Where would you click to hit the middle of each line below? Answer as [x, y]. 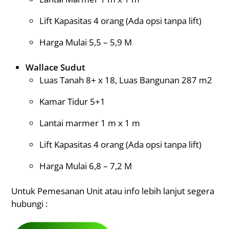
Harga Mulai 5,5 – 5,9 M [85, 42]
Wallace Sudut [55, 67]
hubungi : [30, 203]
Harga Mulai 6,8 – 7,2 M [85, 166]
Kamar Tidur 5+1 [72, 101]
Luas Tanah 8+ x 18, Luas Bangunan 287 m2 [125, 80]
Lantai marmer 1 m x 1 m [89, 123]
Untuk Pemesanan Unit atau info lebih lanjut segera [113, 191]
